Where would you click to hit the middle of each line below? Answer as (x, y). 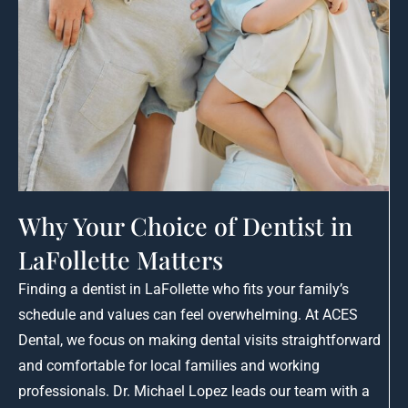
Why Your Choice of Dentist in (185, 226)
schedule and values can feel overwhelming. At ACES (188, 315)
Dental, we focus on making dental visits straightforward (199, 341)
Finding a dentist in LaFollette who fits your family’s (184, 290)
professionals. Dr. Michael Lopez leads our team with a (194, 392)
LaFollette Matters (121, 260)
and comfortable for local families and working (169, 366)
